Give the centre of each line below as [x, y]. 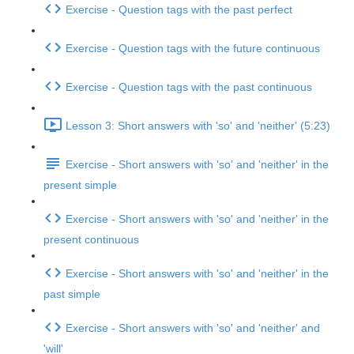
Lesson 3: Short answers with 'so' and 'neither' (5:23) [198, 126]
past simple [72, 294]
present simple [80, 185]
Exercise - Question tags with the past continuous [189, 87]
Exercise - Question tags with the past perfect [179, 10]
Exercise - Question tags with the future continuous [193, 49]
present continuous [91, 239]
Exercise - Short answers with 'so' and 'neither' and [193, 328]
